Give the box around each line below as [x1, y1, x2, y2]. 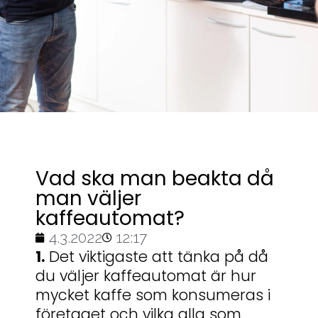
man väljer [35, 185, 141, 213]
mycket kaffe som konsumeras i [35, 285, 270, 306]
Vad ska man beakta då [35, 165, 274, 193]
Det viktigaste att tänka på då [45, 246, 268, 268]
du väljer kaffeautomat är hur [35, 265, 256, 287]
